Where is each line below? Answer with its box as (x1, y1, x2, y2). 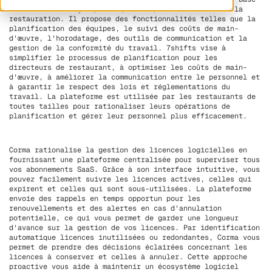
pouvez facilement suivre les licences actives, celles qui (9, 174, 251, 185)
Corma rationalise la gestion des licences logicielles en (9, 145, 247, 155)
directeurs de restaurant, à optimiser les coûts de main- (9, 63, 247, 73)
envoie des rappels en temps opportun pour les (9, 194, 200, 204)
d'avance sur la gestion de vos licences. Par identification (9, 223, 260, 233)
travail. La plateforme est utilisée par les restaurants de (9, 92, 256, 102)
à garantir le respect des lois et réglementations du (9, 82, 230, 92)
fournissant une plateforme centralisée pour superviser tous (9, 155, 260, 165)
